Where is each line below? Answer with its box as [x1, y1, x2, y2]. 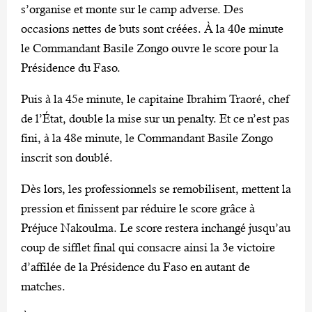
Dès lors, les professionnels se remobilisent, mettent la [21, 182, 291, 196]
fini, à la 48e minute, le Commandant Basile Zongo [21, 131, 273, 146]
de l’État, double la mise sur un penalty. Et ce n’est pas [21, 111, 290, 126]
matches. [21, 279, 65, 294]
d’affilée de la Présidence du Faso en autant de [21, 260, 250, 274]
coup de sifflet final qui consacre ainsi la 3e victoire [21, 240, 275, 255]
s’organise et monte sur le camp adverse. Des [21, 2, 244, 17]
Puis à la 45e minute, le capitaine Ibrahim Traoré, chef [21, 92, 290, 107]
